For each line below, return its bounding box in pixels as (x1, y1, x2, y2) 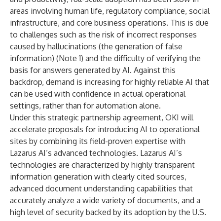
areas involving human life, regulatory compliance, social (10, 6, 210, 16)
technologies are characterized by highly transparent (10, 160, 195, 170)
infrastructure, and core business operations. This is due (10, 18, 209, 28)
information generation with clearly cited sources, (10, 172, 186, 182)
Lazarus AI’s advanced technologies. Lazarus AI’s (10, 148, 182, 158)
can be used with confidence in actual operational (10, 89, 185, 99)
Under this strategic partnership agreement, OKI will (10, 112, 193, 122)
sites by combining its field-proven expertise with (10, 136, 185, 146)
